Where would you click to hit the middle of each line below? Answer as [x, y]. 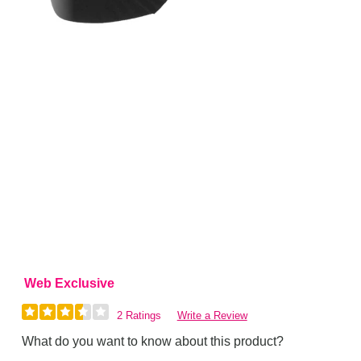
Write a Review [212, 315]
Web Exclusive [70, 283]
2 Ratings [139, 315]
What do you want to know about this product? [153, 341]
